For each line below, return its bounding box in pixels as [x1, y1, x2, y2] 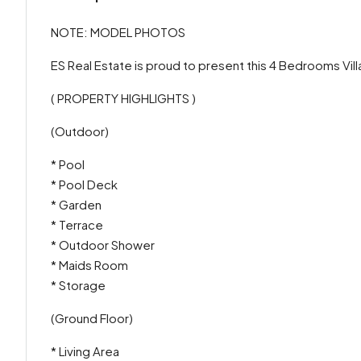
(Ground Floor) [51, 310, 133, 326]
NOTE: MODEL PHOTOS [51, 24, 185, 39]
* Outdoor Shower [51, 237, 155, 252]
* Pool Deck [51, 176, 118, 192]
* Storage [51, 277, 106, 293]
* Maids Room [51, 257, 128, 272]
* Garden [51, 197, 102, 212]
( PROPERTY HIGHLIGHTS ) [51, 90, 196, 106]
